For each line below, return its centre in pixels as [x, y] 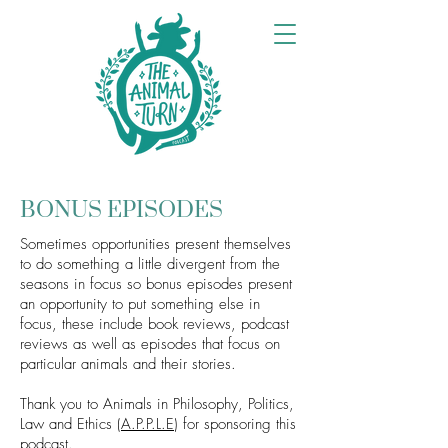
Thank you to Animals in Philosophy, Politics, [157, 404]
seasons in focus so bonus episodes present [156, 284]
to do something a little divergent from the [150, 264]
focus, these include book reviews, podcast [154, 324]
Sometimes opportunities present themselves [155, 244]
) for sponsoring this [235, 424]
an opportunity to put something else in [140, 304]
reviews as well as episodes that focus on [150, 344]
